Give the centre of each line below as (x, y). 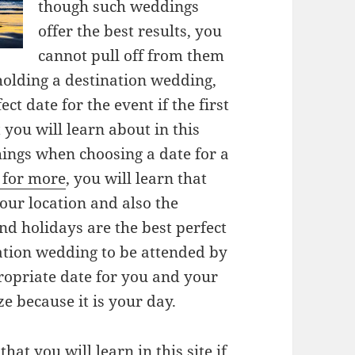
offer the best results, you (130, 31)
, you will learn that (137, 179)
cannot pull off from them (132, 56)
